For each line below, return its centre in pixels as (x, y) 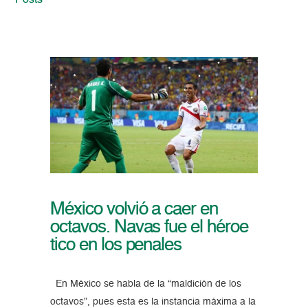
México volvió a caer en (134, 210)
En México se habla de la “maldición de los (145, 284)
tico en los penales (116, 246)
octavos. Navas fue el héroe (149, 228)
